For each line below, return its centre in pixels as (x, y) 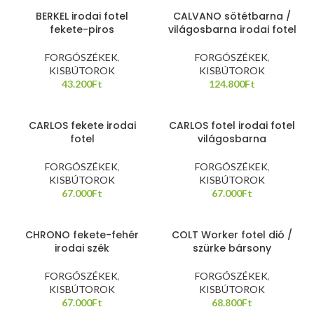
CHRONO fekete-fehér (82, 235)
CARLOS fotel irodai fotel (232, 125)
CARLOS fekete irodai (82, 125)
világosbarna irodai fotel (232, 29)
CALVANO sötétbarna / (232, 16)
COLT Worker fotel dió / (232, 235)
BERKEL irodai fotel (82, 16)
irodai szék (82, 248)
